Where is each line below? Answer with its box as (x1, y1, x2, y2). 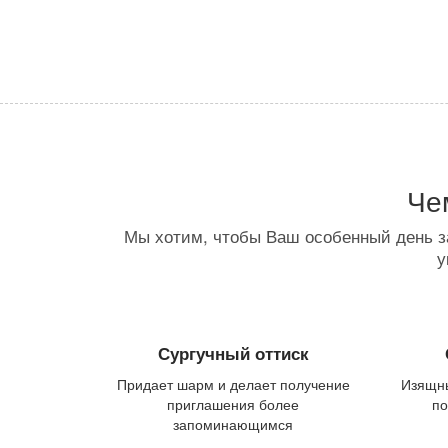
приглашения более (167, 393, 300, 414)
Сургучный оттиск (157, 340, 309, 365)
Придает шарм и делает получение (116, 373, 350, 394)
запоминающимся (173, 413, 294, 434)
